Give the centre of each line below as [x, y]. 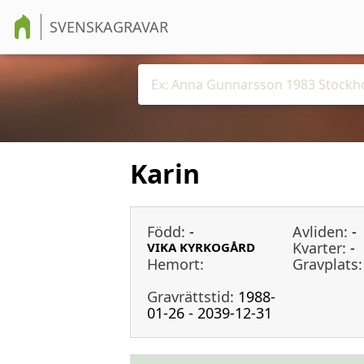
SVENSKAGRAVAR [109, 27]
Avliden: [321, 231]
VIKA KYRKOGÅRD [201, 247]
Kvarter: [320, 247]
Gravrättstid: [191, 296]
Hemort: [175, 264]
